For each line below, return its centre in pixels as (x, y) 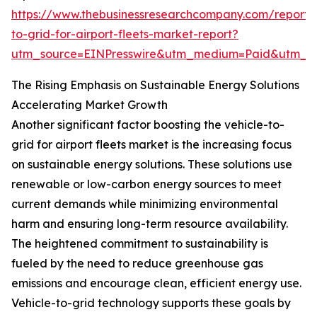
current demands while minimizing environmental (145, 204)
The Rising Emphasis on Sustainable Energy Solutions (155, 85)
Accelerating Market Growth (90, 105)
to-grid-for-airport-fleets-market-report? (125, 34)
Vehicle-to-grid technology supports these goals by (151, 303)
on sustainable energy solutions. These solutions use (152, 165)
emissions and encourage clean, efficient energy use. (156, 283)
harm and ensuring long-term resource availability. (150, 224)
